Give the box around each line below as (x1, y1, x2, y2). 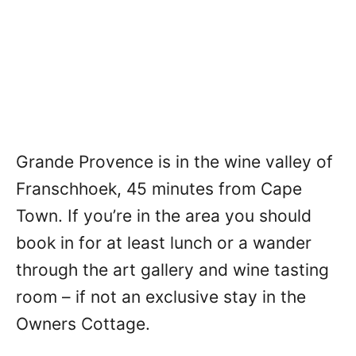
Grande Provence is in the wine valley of (16, 151, 333, 172)
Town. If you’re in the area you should (16, 205, 311, 226)
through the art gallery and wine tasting (16, 259, 329, 280)
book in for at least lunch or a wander (16, 232, 311, 253)
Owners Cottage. (16, 313, 150, 334)
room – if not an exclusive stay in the (16, 286, 306, 307)
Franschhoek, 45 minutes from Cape (16, 178, 302, 199)
